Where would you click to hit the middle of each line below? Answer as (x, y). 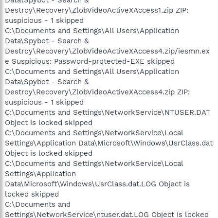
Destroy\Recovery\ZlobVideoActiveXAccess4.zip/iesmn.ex (107, 51)
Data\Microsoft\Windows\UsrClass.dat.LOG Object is (97, 184)
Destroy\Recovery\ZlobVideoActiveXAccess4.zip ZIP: (97, 92)
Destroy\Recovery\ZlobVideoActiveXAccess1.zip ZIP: (97, 10)
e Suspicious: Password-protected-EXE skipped (90, 61)
